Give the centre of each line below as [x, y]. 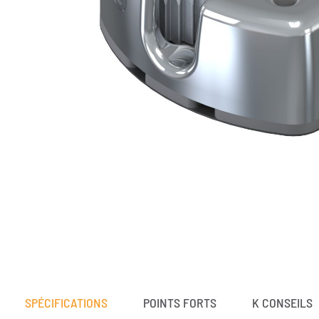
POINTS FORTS [180, 303]
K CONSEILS [282, 303]
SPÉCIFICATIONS [66, 303]
